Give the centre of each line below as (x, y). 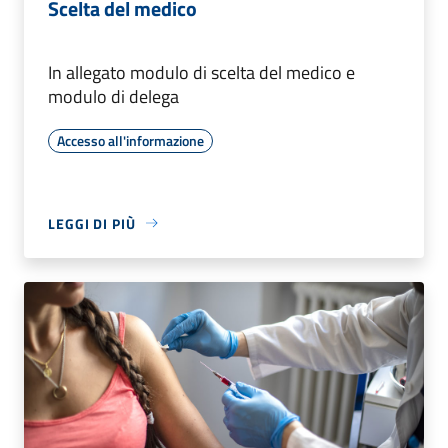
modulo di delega (113, 96)
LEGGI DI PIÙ (92, 223)
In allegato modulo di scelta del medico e (201, 72)
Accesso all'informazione (130, 140)
